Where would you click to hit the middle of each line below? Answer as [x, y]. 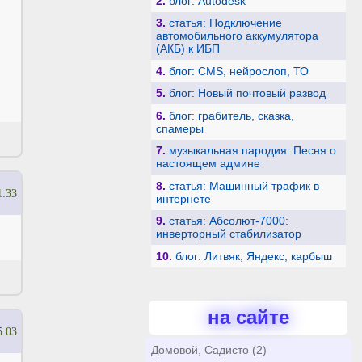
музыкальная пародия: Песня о [252, 151]
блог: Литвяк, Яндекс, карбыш [253, 256]
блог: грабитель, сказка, [231, 115]
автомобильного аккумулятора [237, 36]
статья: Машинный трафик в [244, 185]
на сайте [248, 318]
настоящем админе [208, 164]
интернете [183, 198]
